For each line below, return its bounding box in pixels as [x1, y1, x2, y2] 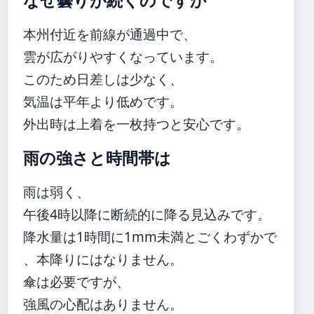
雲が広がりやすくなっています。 [23, 47, 223, 66]
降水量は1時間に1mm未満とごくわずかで [23, 227, 277, 246]
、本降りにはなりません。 [23, 250, 183, 268]
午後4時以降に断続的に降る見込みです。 [23, 205, 271, 224]
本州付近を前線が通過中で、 [23, 25, 196, 43]
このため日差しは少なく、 [23, 69, 183, 88]
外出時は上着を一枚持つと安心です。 [23, 114, 250, 133]
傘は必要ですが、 [23, 272, 130, 291]
